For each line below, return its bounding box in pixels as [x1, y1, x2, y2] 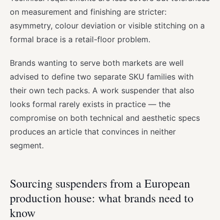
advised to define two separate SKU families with [10, 72, 193, 82]
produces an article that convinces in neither [10, 127, 176, 137]
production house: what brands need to [10, 190, 193, 206]
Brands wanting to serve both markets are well [10, 58, 184, 68]
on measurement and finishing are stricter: [10, 7, 166, 17]
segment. [10, 140, 44, 151]
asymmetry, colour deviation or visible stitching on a [10, 21, 205, 31]
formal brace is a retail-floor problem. [10, 34, 150, 45]
